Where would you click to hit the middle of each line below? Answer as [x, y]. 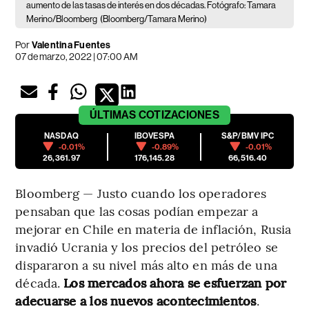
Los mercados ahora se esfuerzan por [175, 282]
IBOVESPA [154, 136]
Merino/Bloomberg [62, 19]
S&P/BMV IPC [248, 136]
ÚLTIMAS [113, 114]
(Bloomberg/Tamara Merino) [154, 19]
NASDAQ [61, 136]
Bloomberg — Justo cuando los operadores [141, 192]
